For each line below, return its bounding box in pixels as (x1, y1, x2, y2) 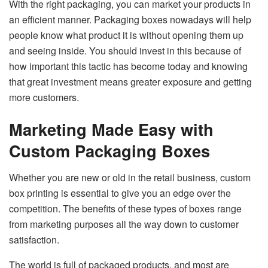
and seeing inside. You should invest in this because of (9, 43, 241, 57)
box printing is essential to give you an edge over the (9, 186, 231, 200)
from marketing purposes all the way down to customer (9, 217, 239, 232)
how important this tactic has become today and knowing (9, 59, 248, 73)
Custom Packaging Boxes (9, 139, 210, 163)
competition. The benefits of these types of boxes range (9, 202, 242, 216)
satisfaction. (9, 233, 62, 247)
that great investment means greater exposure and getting (9, 74, 252, 89)
